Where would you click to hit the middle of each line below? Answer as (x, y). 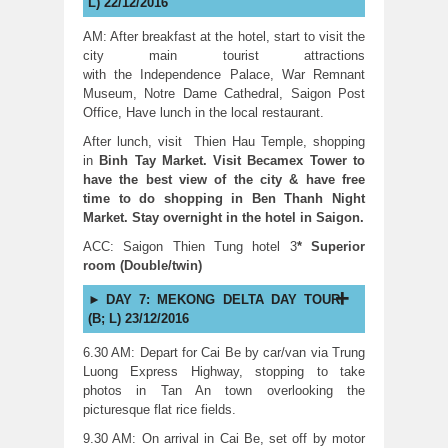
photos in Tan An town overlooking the (224, 390)
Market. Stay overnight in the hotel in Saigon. (223, 217)
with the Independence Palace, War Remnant (224, 74)
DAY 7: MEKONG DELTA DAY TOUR (223, 299)
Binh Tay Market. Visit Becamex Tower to (232, 160)
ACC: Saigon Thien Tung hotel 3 (190, 246)
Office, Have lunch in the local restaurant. (203, 112)
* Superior (331, 246)
